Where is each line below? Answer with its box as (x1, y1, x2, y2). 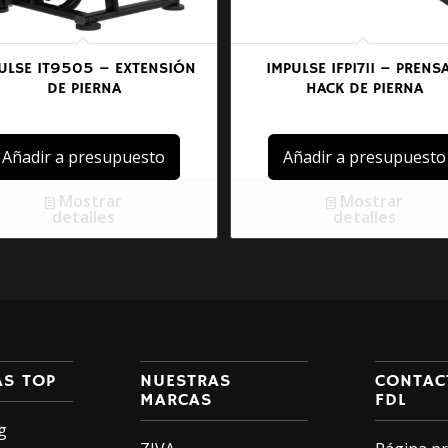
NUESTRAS (139, 369, 231, 392)
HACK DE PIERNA (305, 78, 423, 99)
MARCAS (139, 388, 212, 411)
